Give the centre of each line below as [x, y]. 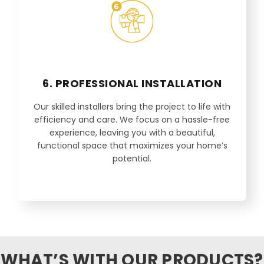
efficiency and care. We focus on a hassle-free [132, 120]
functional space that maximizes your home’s [132, 146]
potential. [132, 159]
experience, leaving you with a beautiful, [132, 133]
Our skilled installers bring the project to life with [132, 107]
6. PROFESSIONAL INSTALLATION [132, 84]
